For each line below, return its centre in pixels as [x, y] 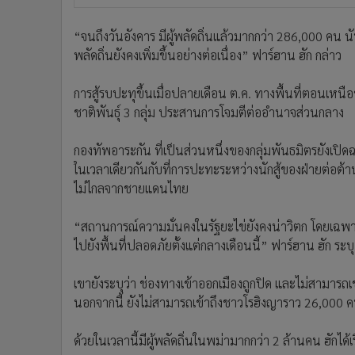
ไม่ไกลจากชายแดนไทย [131, 188]
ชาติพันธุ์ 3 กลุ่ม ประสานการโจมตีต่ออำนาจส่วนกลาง [209, 112]
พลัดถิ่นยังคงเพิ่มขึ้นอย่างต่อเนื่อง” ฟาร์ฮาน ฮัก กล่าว [208, 55]
